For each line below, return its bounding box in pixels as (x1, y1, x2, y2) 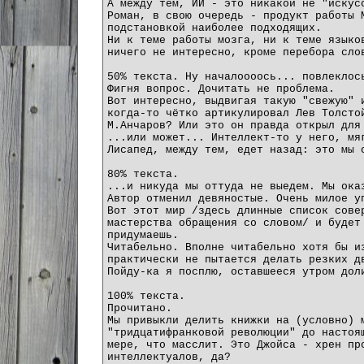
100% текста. (107, 289, 185, 302)
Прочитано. (107, 301, 172, 314)
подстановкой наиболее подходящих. (107, 21, 322, 34)
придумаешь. (107, 228, 179, 241)
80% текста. (107, 167, 179, 180)
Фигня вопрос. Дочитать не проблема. (107, 82, 335, 95)
